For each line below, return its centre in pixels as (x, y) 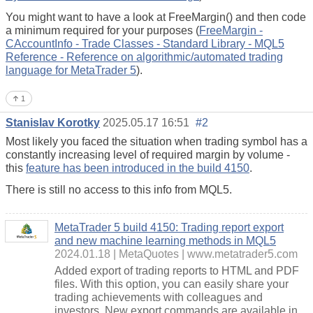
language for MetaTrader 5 (71, 70)
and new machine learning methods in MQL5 (165, 240)
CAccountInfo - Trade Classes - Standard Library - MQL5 (145, 43)
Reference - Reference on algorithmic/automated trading (144, 57)
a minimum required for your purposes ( (102, 30)
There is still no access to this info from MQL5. (119, 189)
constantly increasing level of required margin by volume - (148, 154)
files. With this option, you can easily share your (172, 284)
